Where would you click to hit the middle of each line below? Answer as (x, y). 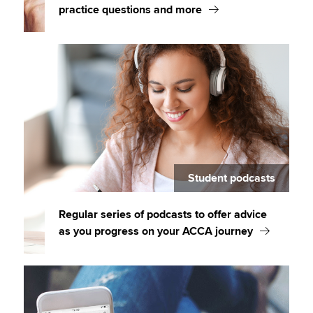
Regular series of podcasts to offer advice (163, 214)
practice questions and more (131, 10)
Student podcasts (231, 178)
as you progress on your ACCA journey (156, 231)
